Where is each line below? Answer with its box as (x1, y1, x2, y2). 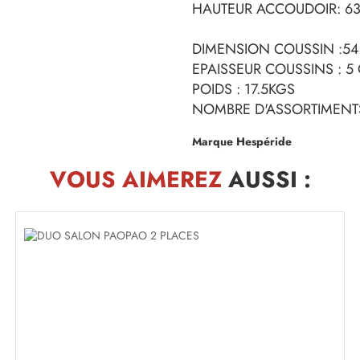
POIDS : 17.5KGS (192, 79, 295, 99)
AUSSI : (221, 164, 311, 195)
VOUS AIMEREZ (49, 164, 222, 195)
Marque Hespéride (192, 133, 292, 149)
